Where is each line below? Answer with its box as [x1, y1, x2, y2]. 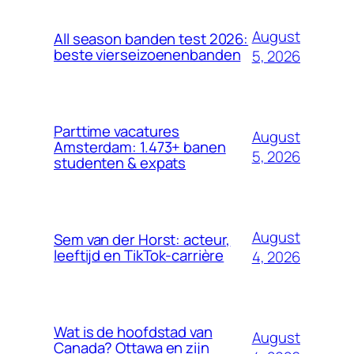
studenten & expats [54, 152, 186, 173]
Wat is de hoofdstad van [54, 321, 213, 342]
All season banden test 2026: [54, 28, 249, 49]
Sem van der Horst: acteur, [54, 228, 231, 250]
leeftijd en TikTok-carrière [54, 244, 224, 265]
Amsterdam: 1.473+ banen [54, 136, 226, 157]
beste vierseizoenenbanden [54, 43, 241, 65]
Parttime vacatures [54, 120, 180, 141]
